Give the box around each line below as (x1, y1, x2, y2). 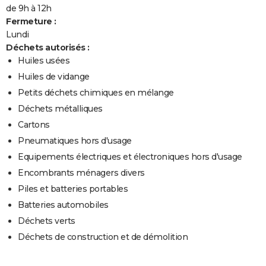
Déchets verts (18, 216, 75, 227)
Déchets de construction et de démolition (18, 232, 188, 243)
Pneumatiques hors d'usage (18, 135, 132, 147)
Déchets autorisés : (6, 42, 90, 53)
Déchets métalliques (18, 103, 103, 115)
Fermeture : (6, 16, 56, 27)
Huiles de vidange (18, 71, 90, 83)
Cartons (18, 119, 50, 131)
